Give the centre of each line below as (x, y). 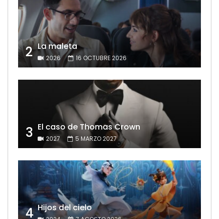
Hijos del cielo (65, 208)
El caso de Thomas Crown (89, 127)
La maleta (57, 46)
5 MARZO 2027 (96, 139)
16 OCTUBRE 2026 (101, 58)
